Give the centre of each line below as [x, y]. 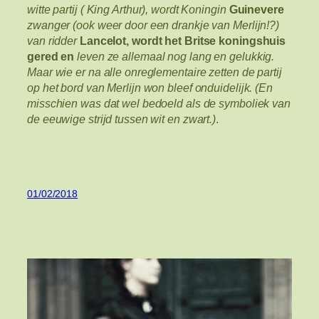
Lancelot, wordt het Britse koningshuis [182, 41]
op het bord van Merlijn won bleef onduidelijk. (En [150, 88]
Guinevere [256, 10]
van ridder [52, 41]
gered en [52, 57]
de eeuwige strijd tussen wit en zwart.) [122, 119]
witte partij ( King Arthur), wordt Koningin [128, 10]
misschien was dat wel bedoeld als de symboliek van [159, 104]
